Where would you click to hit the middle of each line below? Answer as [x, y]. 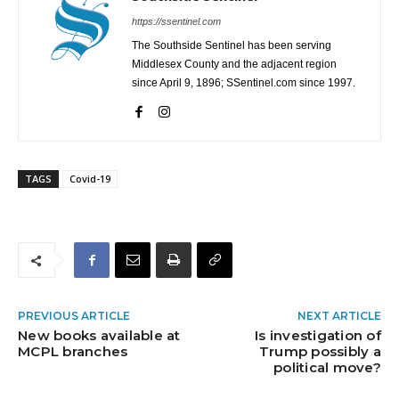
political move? [327, 368]
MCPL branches [73, 352]
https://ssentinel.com [176, 22]
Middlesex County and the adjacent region [234, 65]
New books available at [99, 336]
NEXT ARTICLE [339, 316]
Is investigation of [318, 336]
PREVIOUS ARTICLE [74, 316]
